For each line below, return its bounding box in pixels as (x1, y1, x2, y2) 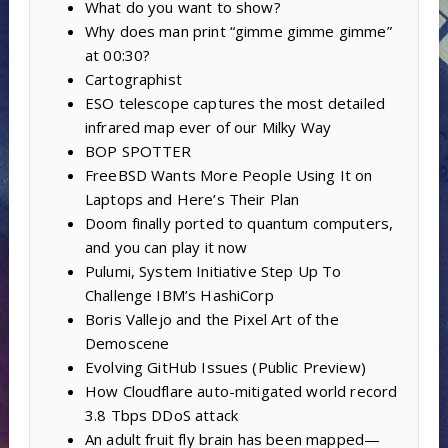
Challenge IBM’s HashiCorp (84, 285, 274, 306)
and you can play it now (84, 237, 248, 258)
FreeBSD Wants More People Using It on (84, 165, 373, 186)
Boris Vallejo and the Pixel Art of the (84, 309, 339, 330)
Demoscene (84, 333, 170, 354)
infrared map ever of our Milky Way (84, 117, 332, 138)
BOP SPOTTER (84, 141, 192, 162)
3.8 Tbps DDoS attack (84, 405, 238, 426)
